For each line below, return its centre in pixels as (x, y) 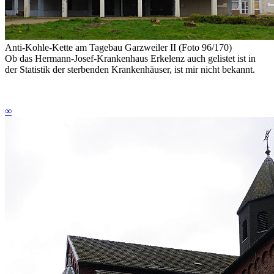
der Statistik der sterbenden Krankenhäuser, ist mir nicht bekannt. (130, 69)
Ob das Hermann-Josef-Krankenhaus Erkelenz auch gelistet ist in (130, 58)
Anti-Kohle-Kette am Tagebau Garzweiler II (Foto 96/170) (118, 47)
